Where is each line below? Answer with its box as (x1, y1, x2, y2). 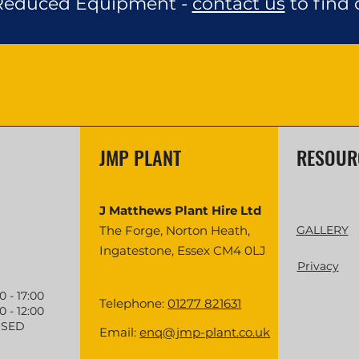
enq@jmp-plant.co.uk (139, 325, 271, 340)
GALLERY (296, 223, 349, 237)
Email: (99, 325, 140, 340)
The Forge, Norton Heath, (99, 223, 251, 238)
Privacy (296, 259, 339, 273)
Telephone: (99, 296, 168, 311)
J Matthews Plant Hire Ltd (99, 203, 262, 218)
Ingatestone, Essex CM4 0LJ (99, 243, 267, 258)
